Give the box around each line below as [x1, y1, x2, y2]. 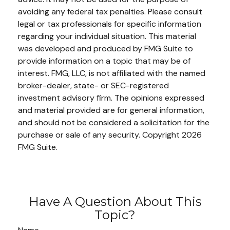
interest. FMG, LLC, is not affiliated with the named [18, 67, 205, 79]
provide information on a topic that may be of [18, 55, 190, 66]
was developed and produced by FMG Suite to [18, 43, 193, 54]
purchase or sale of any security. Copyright [18, 129, 182, 140]
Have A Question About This [28, 194, 202, 209]
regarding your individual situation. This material [18, 30, 196, 42]
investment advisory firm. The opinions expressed [18, 92, 204, 103]
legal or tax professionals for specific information [18, 18, 201, 29]
